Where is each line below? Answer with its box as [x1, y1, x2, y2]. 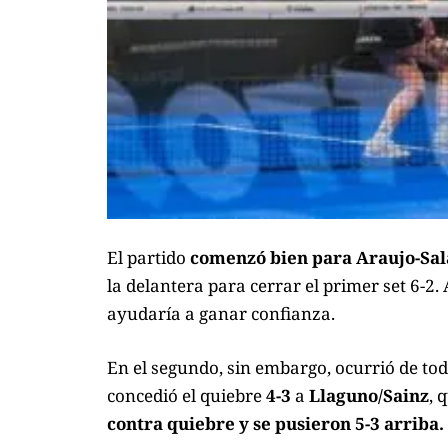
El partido [107, 246, 190, 270]
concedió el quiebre [107, 383, 266, 407]
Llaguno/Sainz [309, 383, 429, 407]
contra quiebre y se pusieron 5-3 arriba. [107, 411, 444, 435]
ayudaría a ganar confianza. [107, 302, 335, 326]
